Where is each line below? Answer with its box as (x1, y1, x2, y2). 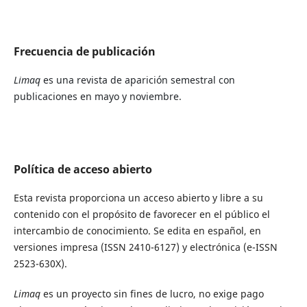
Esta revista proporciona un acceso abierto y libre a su (13, 191, 263, 205)
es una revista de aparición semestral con (42, 73, 235, 87)
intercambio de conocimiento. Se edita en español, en (13, 224, 261, 238)
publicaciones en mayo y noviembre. (13, 90, 182, 103)
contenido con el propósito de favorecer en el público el (13, 208, 270, 221)
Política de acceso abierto (13, 162, 152, 177)
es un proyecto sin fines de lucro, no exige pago (40, 287, 264, 301)
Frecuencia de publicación (13, 44, 156, 60)
